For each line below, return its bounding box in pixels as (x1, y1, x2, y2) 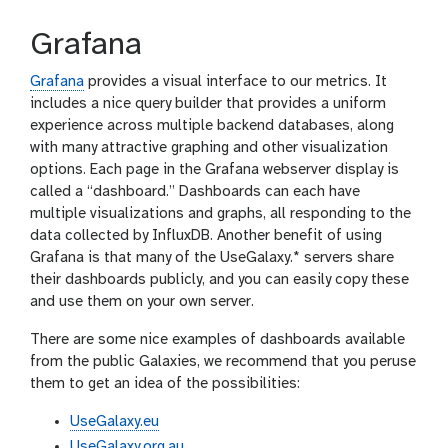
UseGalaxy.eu (70, 414, 159, 431)
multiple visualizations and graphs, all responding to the (30, 206, 411, 223)
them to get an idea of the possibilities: (30, 376, 300, 393)
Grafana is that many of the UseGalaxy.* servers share (30, 250, 394, 267)
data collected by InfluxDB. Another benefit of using (30, 228, 382, 245)
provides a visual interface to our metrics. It (84, 74, 387, 91)
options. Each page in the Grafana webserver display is (30, 162, 399, 179)
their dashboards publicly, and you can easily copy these (30, 272, 409, 289)
